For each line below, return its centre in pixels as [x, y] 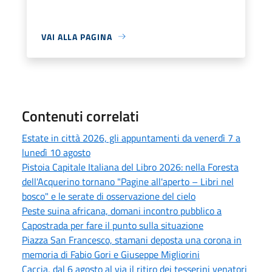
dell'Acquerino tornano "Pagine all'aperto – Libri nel [128, 181]
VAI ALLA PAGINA [77, 36]
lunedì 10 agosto [56, 152]
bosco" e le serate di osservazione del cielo [109, 196]
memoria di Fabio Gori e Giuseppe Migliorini [111, 254]
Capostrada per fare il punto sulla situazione [113, 225]
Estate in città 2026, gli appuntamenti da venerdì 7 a [131, 138]
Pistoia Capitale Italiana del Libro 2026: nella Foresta [130, 167]
